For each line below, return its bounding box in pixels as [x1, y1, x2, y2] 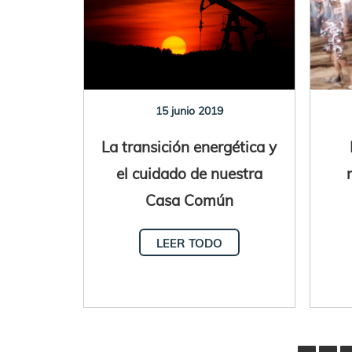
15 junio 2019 [155, 103, 223, 118]
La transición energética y [101, 136, 277, 156]
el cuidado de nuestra [115, 163, 262, 183]
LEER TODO [156, 235, 222, 251]
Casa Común [145, 189, 233, 210]
